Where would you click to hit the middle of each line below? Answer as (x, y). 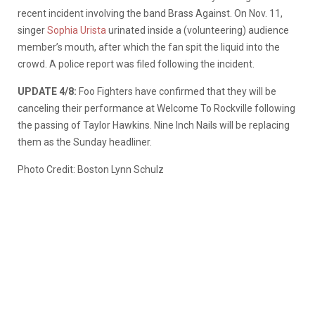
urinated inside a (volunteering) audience (198, 30)
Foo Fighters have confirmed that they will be (176, 91)
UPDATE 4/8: (47, 91)
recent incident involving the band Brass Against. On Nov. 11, (150, 13)
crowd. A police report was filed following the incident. (137, 64)
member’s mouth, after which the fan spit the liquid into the (149, 47)
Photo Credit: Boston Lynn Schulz (91, 169)
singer (32, 30)
